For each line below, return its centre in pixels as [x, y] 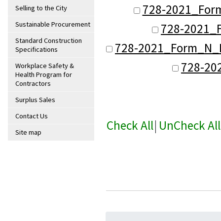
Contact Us [32, 116]
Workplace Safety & [45, 66]
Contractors [33, 84]
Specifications [37, 50]
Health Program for [44, 75]
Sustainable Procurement [53, 24]
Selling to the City [41, 8]
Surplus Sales [35, 100]
